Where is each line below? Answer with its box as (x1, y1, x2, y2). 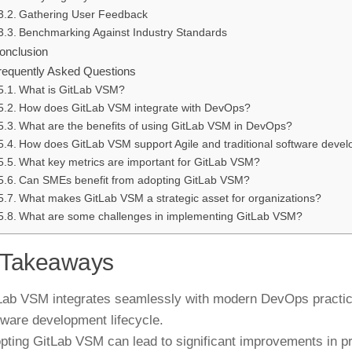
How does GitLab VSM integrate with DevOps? (18, 102, 251, 115)
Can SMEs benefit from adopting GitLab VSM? (18, 174, 250, 187)
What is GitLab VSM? (18, 84, 125, 97)
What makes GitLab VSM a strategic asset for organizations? (18, 192, 321, 205)
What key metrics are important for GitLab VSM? (18, 156, 260, 169)
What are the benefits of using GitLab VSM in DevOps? (18, 120, 292, 133)
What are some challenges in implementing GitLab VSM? (18, 211, 302, 223)
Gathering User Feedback (18, 9, 148, 21)
